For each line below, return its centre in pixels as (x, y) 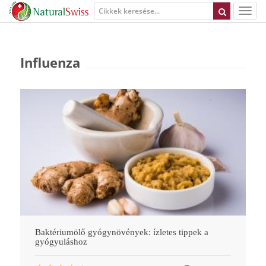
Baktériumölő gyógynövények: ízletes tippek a (122, 232)
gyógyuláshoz (61, 241)
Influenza (50, 62)
